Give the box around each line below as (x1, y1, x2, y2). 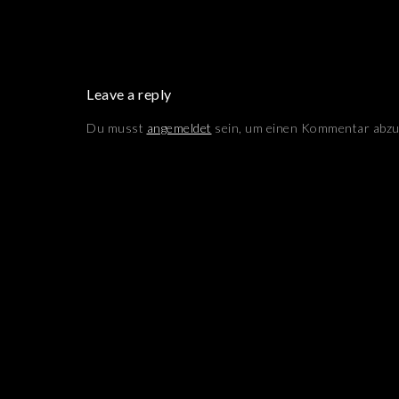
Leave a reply (86, 85, 172, 102)
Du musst (86, 120, 147, 135)
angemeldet (146, 120, 212, 135)
